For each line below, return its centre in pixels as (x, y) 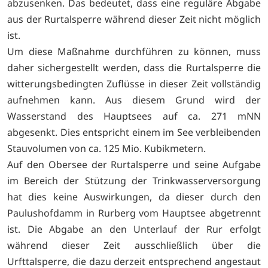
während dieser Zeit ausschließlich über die (134, 246)
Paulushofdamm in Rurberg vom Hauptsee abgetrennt (134, 213)
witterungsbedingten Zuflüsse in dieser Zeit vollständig (134, 84)
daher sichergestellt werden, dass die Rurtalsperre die (134, 68)
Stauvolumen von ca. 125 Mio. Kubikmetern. (106, 149)
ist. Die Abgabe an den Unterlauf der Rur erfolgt (134, 229)
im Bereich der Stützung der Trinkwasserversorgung (134, 181)
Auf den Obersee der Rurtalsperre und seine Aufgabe (134, 165)
